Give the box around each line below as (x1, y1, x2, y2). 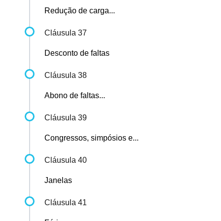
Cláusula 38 (44, 71, 87, 80)
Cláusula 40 (44, 156, 87, 165)
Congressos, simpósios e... (44, 134, 139, 143)
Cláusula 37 (44, 29, 87, 37)
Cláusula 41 (44, 198, 87, 207)
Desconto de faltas (44, 49, 110, 58)
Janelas (44, 176, 72, 185)
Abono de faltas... (44, 91, 105, 100)
